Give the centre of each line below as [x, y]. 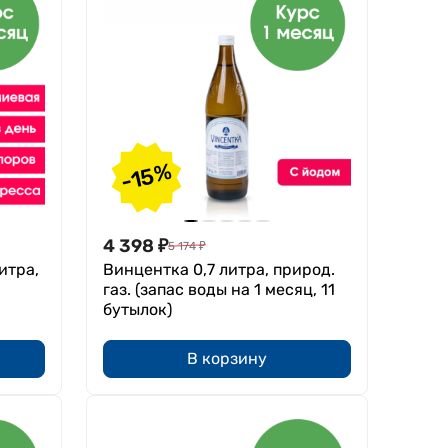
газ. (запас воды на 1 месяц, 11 [218, 289]
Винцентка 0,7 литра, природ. [218, 269]
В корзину [226, 358]
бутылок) [137, 309]
